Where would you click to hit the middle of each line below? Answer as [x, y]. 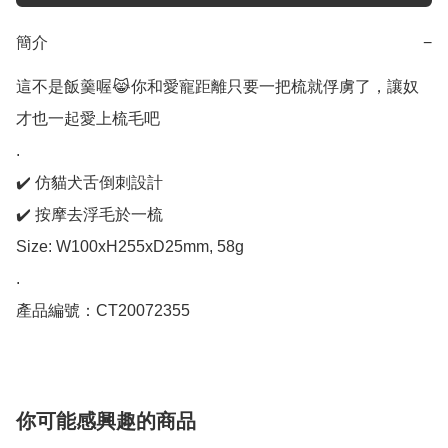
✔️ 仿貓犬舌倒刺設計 [89, 183]
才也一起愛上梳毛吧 [88, 119]
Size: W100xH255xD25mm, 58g [130, 247]
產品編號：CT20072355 [103, 311]
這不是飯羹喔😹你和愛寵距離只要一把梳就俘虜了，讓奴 [217, 87]
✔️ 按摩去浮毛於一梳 [89, 215]
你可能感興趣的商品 [106, 421]
